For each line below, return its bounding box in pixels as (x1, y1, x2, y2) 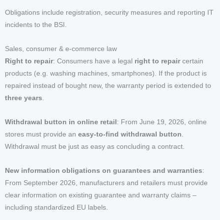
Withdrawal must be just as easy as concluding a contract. (5, 143, 185, 151)
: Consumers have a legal (53, 57, 135, 65)
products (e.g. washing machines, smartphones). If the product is (5, 70, 207, 78)
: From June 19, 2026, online (117, 118, 207, 126)
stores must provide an (5, 131, 78, 138)
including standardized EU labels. (5, 203, 108, 211)
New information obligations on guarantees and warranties (5, 166, 202, 174)
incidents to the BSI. (5, 21, 67, 29)
